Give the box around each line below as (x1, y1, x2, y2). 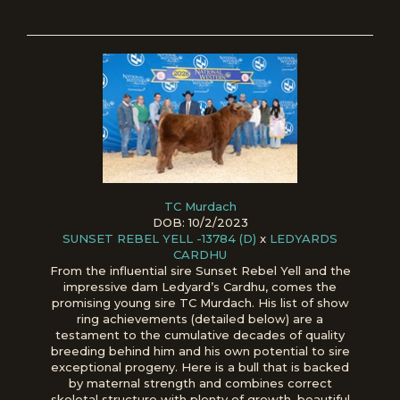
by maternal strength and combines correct (68, 375, 332, 390)
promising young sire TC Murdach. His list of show (51, 295, 349, 310)
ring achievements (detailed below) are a (77, 311, 323, 326)
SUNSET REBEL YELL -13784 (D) (62, 230, 256, 246)
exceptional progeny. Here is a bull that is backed (51, 359, 349, 374)
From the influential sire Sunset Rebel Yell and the (49, 262, 351, 278)
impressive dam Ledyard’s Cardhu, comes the (63, 279, 337, 294)
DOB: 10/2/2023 (152, 214, 248, 229)
